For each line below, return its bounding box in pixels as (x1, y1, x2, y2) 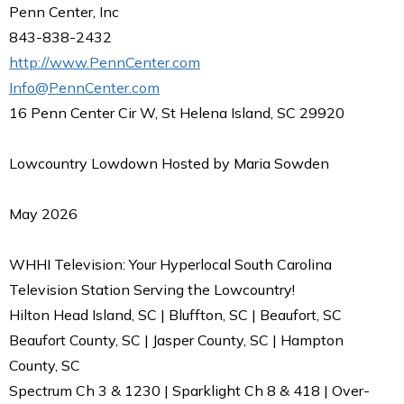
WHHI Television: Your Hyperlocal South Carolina (9, 254, 332, 273)
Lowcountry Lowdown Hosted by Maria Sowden (9, 153, 329, 172)
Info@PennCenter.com (9, 78, 160, 96)
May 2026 (9, 204, 78, 223)
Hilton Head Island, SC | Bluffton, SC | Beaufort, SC (9, 305, 342, 324)
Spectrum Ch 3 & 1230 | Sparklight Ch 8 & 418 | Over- (9, 381, 370, 399)
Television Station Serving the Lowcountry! (9, 280, 295, 298)
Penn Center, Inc (9, 2, 119, 21)
